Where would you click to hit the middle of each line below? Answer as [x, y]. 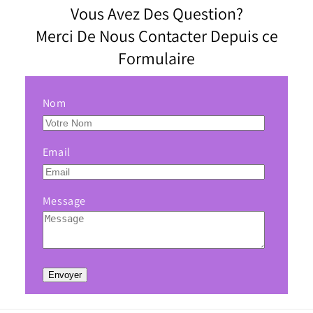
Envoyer [65, 275]
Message [64, 201]
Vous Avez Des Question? [156, 13]
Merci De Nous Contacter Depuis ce [156, 35]
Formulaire [156, 58]
